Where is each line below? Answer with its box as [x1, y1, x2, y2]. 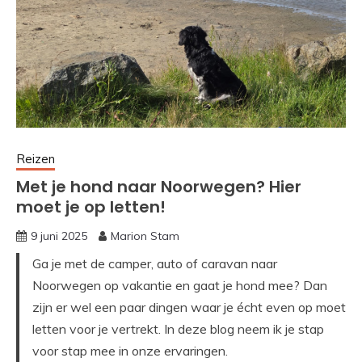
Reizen [16, 151, 55, 167]
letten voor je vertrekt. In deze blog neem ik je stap [32, 321, 324, 338]
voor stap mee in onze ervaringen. [32, 343, 228, 360]
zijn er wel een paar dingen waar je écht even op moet [32, 299, 346, 316]
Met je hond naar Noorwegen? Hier [16, 175, 301, 199]
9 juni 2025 [31, 229, 87, 244]
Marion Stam [111, 229, 179, 244]
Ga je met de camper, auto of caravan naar [32, 255, 277, 272]
